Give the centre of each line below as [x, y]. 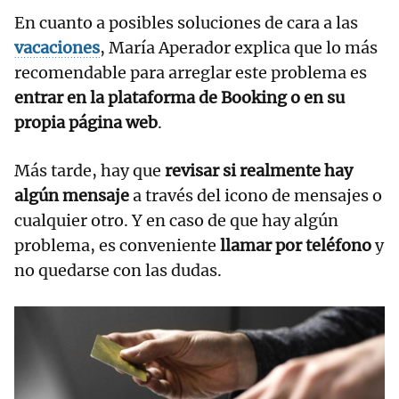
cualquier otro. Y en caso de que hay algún [176, 220]
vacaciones [57, 47]
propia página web [86, 122]
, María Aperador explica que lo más [239, 47]
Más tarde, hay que [90, 170]
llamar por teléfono [296, 245]
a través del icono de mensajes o [256, 195]
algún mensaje [72, 195]
